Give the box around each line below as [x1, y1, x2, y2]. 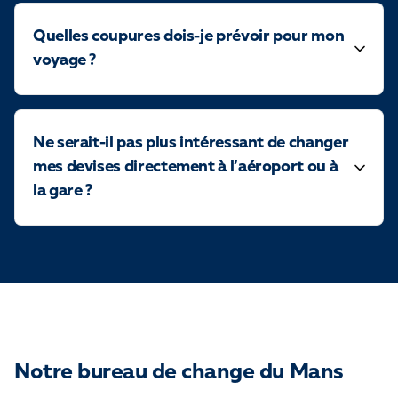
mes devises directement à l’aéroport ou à [33, 159, 338, 175]
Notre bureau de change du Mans [14, 362, 344, 384]
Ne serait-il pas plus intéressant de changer [33, 135, 349, 151]
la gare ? [33, 183, 92, 199]
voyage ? [33, 52, 97, 68]
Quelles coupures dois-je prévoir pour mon [33, 28, 345, 44]
